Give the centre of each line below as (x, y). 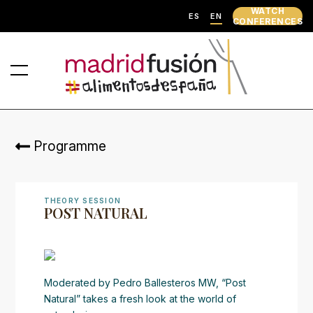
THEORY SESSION (82, 201)
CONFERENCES (268, 21)
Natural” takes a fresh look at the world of (140, 299)
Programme (70, 146)
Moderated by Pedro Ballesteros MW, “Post (145, 283)
